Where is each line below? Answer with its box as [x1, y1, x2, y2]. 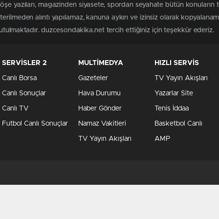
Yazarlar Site [154, 90, 193, 97]
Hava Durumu [78, 90, 121, 97]
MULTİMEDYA [78, 60, 123, 67]
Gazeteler [78, 75, 108, 82]
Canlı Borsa [2, 75, 37, 82]
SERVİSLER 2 [2, 60, 47, 67]
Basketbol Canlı [154, 120, 202, 128]
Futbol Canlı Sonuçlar [2, 120, 68, 128]
